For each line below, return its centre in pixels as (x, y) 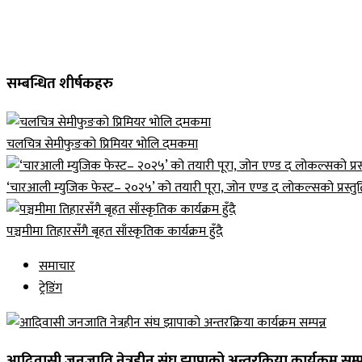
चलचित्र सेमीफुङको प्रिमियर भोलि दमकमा (102, 144)
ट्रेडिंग (51, 288)
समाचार (57, 266)
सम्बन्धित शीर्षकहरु (60, 83)
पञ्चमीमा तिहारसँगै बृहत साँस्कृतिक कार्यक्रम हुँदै (115, 231)
